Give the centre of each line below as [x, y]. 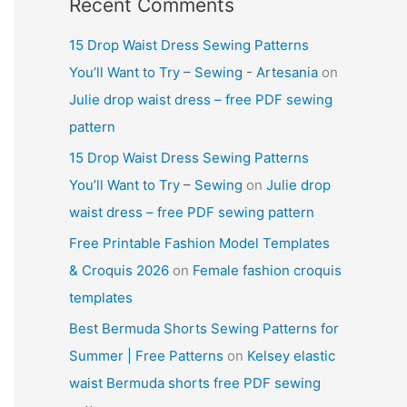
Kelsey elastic [291, 355]
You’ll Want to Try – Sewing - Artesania [194, 73]
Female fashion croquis [267, 270]
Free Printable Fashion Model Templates [199, 243]
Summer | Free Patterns [146, 355]
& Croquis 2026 [119, 270]
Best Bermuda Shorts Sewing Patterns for [204, 328]
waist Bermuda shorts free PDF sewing [195, 382]
